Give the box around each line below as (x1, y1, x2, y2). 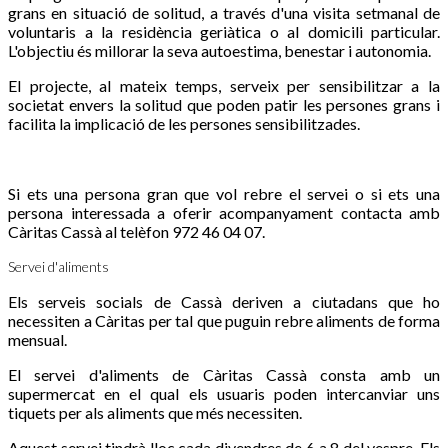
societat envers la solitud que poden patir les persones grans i (8, 94, 440, 114)
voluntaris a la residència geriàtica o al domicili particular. (8, 21, 440, 41)
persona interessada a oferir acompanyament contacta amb (8, 202, 440, 222)
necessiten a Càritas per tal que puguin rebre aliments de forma (8, 310, 440, 330)
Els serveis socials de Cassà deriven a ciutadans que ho (8, 291, 440, 311)
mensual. (8, 329, 70, 349)
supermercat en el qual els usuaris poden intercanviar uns (8, 383, 440, 403)
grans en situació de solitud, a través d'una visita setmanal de (8, 2, 440, 22)
